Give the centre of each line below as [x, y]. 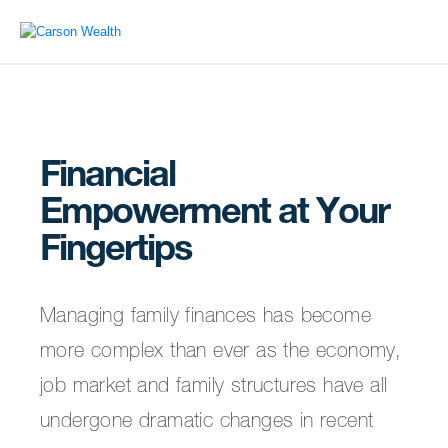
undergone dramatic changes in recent [207, 423]
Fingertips [115, 252]
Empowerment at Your [214, 215]
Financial [107, 178]
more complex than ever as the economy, [221, 353]
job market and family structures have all [214, 388]
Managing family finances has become [205, 318]
